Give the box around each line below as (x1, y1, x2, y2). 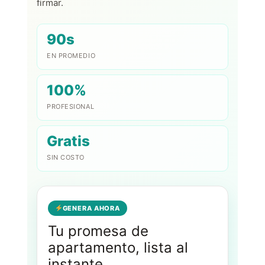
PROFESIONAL (47, 102, 95, 111)
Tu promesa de (48, 222, 148, 240)
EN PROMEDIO (47, 51, 96, 60)
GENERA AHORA (62, 203, 121, 212)
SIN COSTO (47, 153, 85, 161)
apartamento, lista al (48, 238, 188, 256)
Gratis (47, 132, 90, 150)
